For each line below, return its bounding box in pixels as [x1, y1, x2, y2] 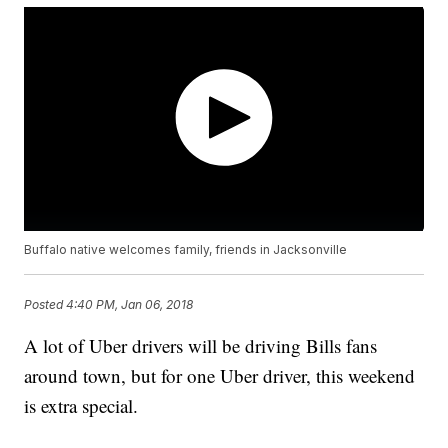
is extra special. [24, 393, 139, 419]
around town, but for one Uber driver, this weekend [24, 363, 416, 389]
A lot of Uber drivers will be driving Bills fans [24, 333, 378, 359]
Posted [24, 296, 67, 312]
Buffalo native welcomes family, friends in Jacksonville [24, 242, 348, 258]
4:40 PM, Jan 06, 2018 [66, 296, 194, 312]
